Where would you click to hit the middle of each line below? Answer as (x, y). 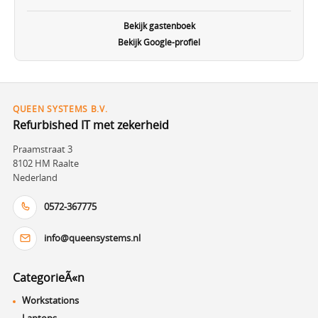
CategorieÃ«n (49, 277)
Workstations (50, 300)
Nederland (35, 177)
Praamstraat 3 (43, 149)
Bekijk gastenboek (159, 26)
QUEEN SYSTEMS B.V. (60, 109)
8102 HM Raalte (46, 163)
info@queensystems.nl (92, 238)
